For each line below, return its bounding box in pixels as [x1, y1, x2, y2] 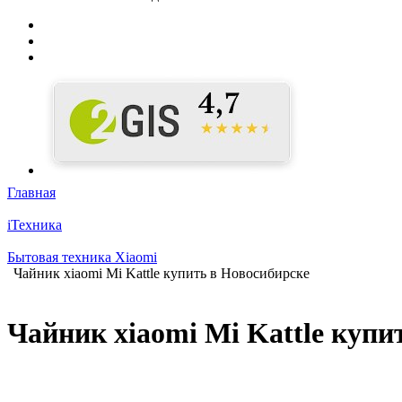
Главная [7, 185, 56, 200]
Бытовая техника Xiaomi [7, 249, 157, 265]
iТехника [7, 217, 62, 232]
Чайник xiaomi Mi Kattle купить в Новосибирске [13, 266, 310, 281]
